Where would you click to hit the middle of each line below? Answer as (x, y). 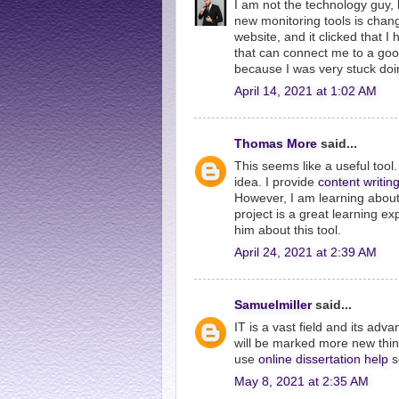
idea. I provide (276, 182)
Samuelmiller (273, 305)
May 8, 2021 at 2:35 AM (301, 381)
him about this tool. (288, 230)
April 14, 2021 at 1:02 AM (305, 91)
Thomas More (276, 144)
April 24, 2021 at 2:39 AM (305, 252)
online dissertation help (323, 359)
